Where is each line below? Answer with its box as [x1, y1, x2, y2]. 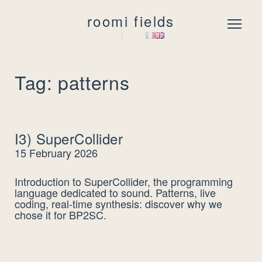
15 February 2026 [15, 145, 98, 160]
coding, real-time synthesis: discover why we [15, 196, 222, 211]
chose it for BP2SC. [15, 207, 106, 222]
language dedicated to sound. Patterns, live [15, 185, 216, 200]
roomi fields [87, 10, 175, 31]
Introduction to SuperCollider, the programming [15, 174, 233, 189]
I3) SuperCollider [15, 128, 123, 149]
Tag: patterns [15, 68, 130, 95]
